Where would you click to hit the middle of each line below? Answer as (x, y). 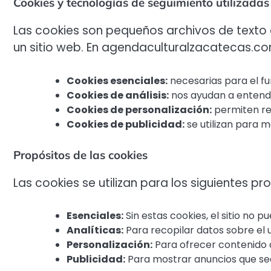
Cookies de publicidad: (126, 124)
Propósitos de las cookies (80, 155)
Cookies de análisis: (118, 95)
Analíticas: (95, 230)
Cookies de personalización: (139, 109)
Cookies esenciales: (117, 80)
